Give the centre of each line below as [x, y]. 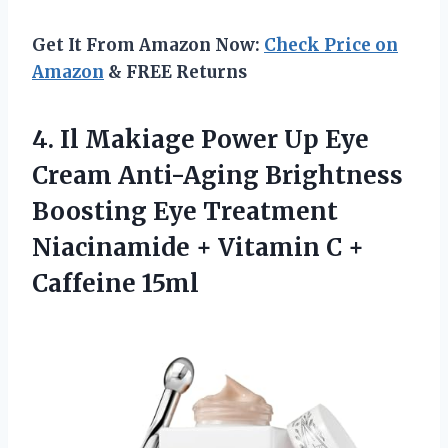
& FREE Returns [175, 72]
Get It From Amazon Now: [148, 45]
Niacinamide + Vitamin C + [198, 248]
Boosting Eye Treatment [185, 212]
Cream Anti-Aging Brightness [217, 176]
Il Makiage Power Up [189, 140]
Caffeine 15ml [115, 284]
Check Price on [331, 45]
